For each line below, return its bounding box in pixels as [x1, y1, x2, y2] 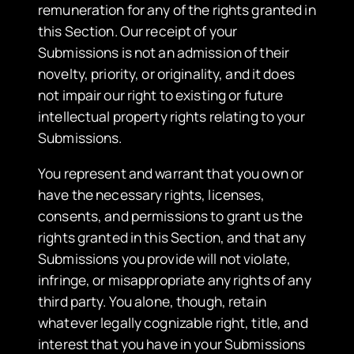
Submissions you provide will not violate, [38, 248, 292, 268]
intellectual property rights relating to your [38, 107, 305, 126]
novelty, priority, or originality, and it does [38, 64, 295, 84]
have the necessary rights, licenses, [38, 184, 265, 204]
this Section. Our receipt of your [38, 21, 238, 41]
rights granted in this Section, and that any [38, 227, 307, 247]
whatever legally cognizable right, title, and [38, 312, 308, 332]
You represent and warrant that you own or [38, 163, 304, 183]
